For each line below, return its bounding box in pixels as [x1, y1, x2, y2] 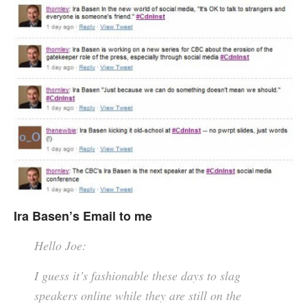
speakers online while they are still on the [34, 287, 241, 304]
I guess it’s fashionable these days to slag [34, 267, 241, 284]
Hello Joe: [34, 237, 86, 254]
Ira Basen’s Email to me [14, 207, 152, 225]
